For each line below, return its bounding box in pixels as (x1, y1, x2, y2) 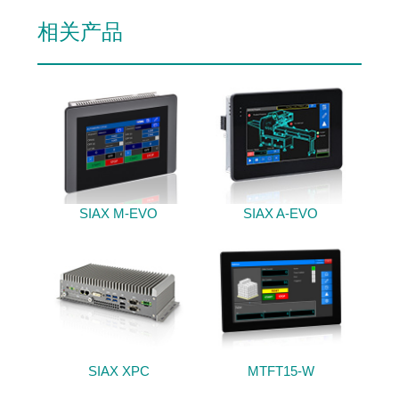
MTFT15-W (247, 362, 314, 379)
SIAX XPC (87, 362, 150, 379)
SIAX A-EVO (243, 205, 318, 221)
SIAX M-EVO (79, 205, 158, 221)
